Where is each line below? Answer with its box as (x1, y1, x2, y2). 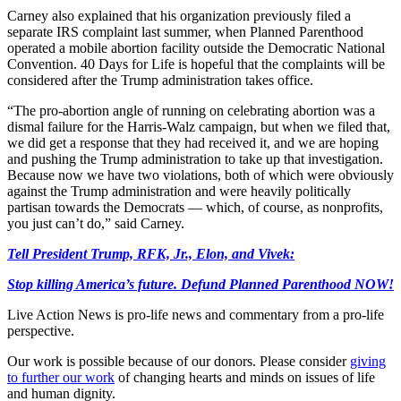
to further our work (7, 369, 115, 385)
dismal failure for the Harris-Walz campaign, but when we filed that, (7, 118, 390, 134)
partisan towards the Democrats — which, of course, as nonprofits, (7, 199, 383, 215)
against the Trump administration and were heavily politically (7, 183, 351, 199)
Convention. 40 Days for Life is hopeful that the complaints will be (7, 55, 385, 72)
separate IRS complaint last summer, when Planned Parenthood (7, 23, 363, 39)
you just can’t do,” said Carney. (7, 215, 184, 231)
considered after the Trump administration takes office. (7, 72, 313, 88)
